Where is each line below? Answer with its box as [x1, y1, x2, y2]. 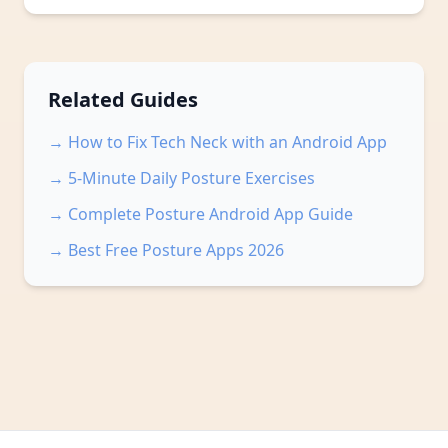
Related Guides [48, 86, 198, 113]
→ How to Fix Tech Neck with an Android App [48, 131, 387, 153]
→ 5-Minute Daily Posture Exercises [48, 167, 315, 189]
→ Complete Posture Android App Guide [48, 203, 353, 225]
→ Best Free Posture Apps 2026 [48, 239, 284, 261]
